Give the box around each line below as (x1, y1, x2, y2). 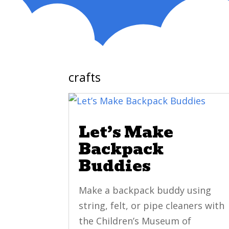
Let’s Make (79, 120, 174, 145)
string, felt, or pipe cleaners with (79, 199, 225, 212)
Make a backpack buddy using (79, 184, 212, 197)
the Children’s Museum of (79, 215, 192, 227)
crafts (68, 69, 101, 86)
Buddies (79, 153, 151, 179)
